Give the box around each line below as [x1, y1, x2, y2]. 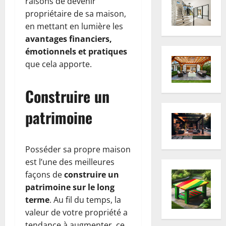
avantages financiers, [25, 33, 112, 44]
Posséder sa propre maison [25, 143, 131, 155]
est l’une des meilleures [25, 156, 115, 167]
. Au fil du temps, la [49, 194, 121, 205]
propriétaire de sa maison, [25, 8, 126, 19]
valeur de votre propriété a [25, 206, 128, 218]
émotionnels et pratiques [25, 45, 127, 57]
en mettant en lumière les [25, 20, 123, 32]
